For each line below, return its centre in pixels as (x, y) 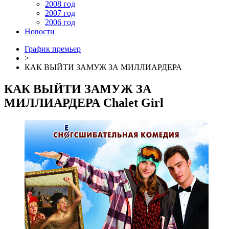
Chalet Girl (133, 102)
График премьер (53, 49)
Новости (40, 31)
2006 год (60, 22)
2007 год (60, 13)
